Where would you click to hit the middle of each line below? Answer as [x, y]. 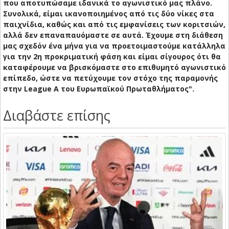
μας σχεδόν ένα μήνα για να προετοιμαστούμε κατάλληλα [114, 46]
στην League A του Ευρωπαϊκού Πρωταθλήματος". [99, 89]
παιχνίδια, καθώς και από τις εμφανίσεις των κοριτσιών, [114, 25]
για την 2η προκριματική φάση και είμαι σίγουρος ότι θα [112, 57]
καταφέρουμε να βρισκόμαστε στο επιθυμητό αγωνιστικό [114, 67]
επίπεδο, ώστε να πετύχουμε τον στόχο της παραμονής [110, 78]
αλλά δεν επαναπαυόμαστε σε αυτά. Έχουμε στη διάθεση [113, 35]
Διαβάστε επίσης [57, 116]
